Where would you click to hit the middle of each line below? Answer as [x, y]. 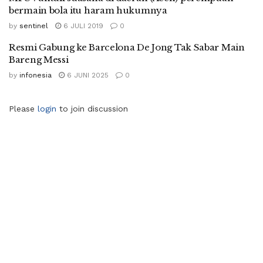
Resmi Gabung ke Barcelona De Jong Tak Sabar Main [127, 48]
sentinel [34, 26]
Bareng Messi [39, 60]
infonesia [36, 75]
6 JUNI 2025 [87, 75]
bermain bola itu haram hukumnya [88, 11]
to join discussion [92, 109]
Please [23, 109]
